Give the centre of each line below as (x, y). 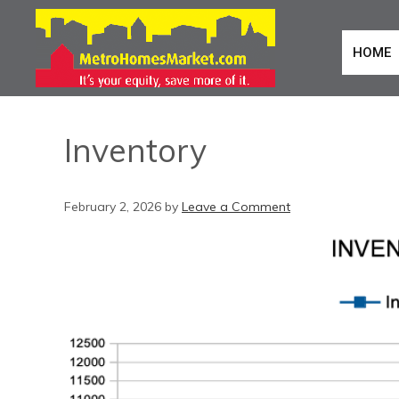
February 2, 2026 (113, 207)
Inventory (135, 150)
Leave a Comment (236, 207)
